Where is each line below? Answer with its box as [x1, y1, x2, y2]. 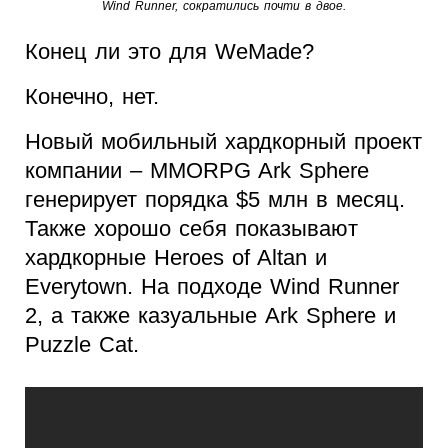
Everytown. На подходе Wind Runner [25, 274, 399, 300]
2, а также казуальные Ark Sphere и [25, 303, 396, 329]
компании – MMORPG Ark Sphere [25, 158, 369, 184]
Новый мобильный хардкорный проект [25, 129, 422, 155]
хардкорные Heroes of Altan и [25, 245, 327, 271]
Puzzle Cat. [25, 332, 139, 358]
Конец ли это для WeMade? [25, 39, 314, 65]
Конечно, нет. [25, 84, 167, 110]
